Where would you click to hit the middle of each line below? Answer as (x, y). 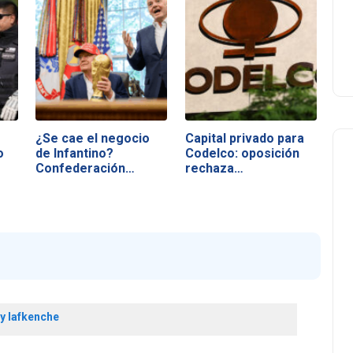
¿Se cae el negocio (93, 138)
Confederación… (85, 168)
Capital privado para (244, 138)
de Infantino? (75, 153)
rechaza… (214, 168)
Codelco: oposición (242, 153)
